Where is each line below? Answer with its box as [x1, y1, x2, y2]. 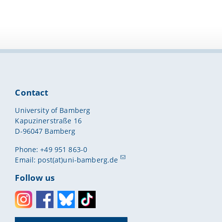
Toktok [78, 211, 101, 221]
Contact [15, 86, 49, 98]
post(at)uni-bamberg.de [38, 155, 118, 165]
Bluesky [57, 211, 83, 221]
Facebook [36, 211, 68, 221]
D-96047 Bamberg [15, 126, 76, 136]
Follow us [15, 172, 55, 184]
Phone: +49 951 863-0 [15, 144, 88, 154]
